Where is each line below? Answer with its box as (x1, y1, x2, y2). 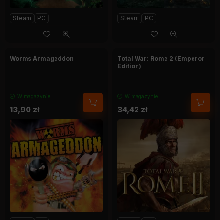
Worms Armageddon (10, 55, 74, 62)
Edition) (117, 62, 141, 70)
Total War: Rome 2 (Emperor (117, 55, 205, 62)
